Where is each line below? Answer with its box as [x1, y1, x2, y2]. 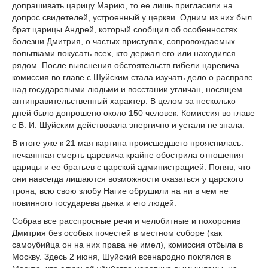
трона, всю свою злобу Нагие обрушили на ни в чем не [12, 185, 229, 196]
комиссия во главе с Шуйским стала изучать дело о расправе [12, 72, 253, 83]
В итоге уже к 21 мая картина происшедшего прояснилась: [12, 138, 243, 148]
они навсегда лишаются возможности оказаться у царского [12, 173, 243, 184]
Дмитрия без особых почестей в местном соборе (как [12, 227, 222, 237]
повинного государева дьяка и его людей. [12, 197, 176, 208]
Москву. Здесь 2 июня [12, 251, 98, 261]
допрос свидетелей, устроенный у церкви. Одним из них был [12, 13, 252, 23]
